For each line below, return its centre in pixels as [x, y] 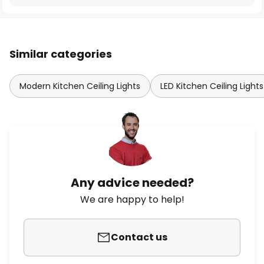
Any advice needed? [132, 183]
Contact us [139, 237]
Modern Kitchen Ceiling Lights [80, 86]
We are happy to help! [132, 199]
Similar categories [61, 54]
